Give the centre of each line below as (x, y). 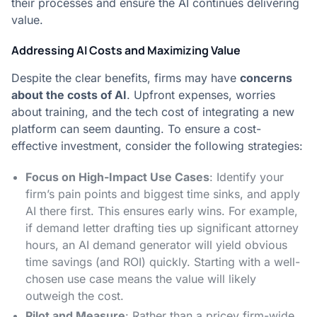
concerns (266, 78)
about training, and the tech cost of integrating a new (153, 112)
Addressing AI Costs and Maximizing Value (126, 50)
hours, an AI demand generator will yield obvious (156, 245)
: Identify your (247, 177)
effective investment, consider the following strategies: (157, 146)
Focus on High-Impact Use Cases (117, 177)
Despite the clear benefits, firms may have (126, 78)
